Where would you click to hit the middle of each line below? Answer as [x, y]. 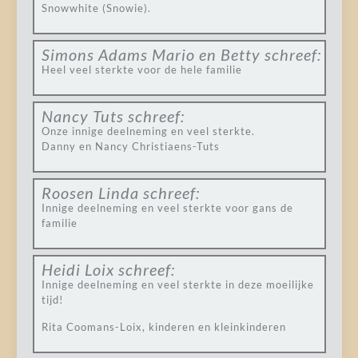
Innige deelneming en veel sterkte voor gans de [167, 208]
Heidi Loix [78, 269]
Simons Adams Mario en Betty [151, 54]
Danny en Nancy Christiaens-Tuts [130, 146]
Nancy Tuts [82, 116]
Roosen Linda [90, 193]
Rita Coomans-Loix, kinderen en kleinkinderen [163, 327]
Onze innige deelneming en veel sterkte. [148, 131]
